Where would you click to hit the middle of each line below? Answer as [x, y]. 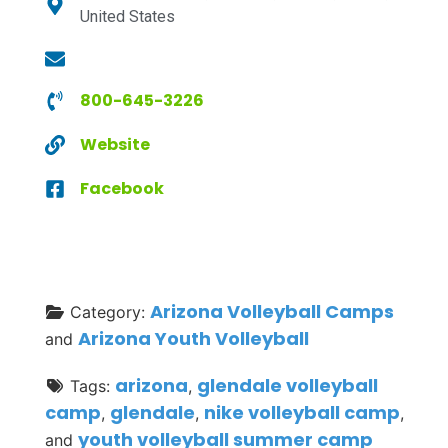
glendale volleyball [287, 385]
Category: [110, 312]
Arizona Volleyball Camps [272, 311]
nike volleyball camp [302, 412]
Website [115, 144]
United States [127, 16]
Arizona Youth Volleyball [193, 338]
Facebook [122, 188]
